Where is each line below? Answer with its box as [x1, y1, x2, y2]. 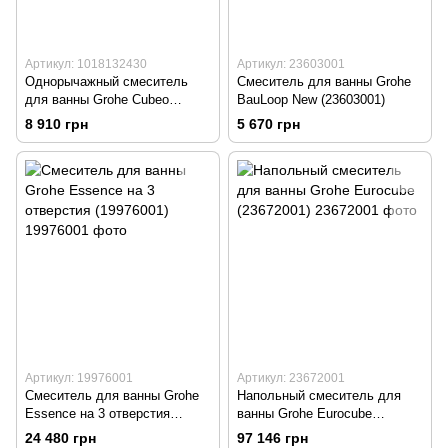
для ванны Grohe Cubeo [25, 91, 169, 107]
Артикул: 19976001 [25, 371, 133, 386]
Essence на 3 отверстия [25, 406, 170, 422]
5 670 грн [237, 116, 300, 133]
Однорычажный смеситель [25, 73, 188, 89]
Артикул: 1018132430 [25, 56, 147, 71]
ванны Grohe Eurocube [237, 406, 372, 422]
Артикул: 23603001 [237, 56, 345, 71]
